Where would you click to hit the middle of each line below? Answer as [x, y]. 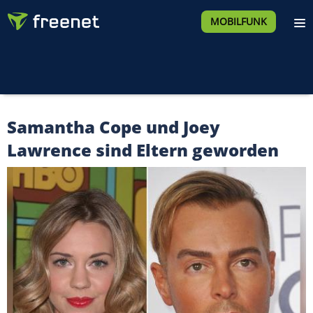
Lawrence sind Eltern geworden [143, 150]
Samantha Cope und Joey [114, 127]
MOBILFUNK [238, 21]
